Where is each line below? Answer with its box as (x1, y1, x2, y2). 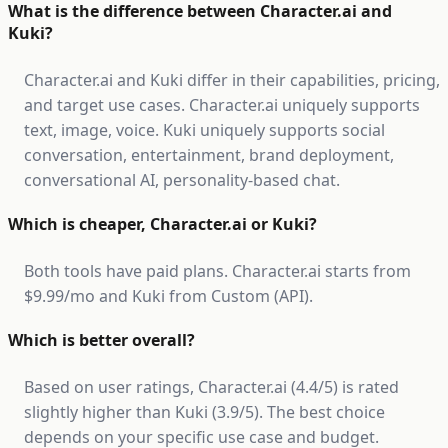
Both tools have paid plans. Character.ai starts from (24, 260, 411, 282)
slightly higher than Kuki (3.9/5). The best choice (24, 401, 385, 423)
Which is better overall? (8, 329, 195, 351)
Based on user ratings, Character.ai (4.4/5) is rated (24, 376, 399, 398)
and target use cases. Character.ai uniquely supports (24, 94, 420, 116)
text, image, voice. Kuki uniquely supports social (24, 119, 385, 141)
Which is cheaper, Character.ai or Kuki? (8, 213, 317, 235)
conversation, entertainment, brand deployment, (24, 144, 394, 166)
